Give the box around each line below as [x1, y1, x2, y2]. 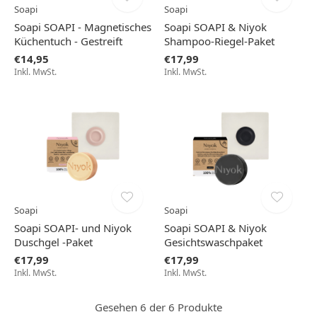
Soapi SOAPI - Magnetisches [14, 20, 151, 35]
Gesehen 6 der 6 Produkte [95, 299, 222, 314]
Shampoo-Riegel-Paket [163, 34, 275, 49]
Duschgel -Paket [14, 234, 93, 249]
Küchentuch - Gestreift [14, 34, 122, 49]
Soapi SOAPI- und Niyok [14, 220, 132, 235]
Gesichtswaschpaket [163, 234, 263, 249]
